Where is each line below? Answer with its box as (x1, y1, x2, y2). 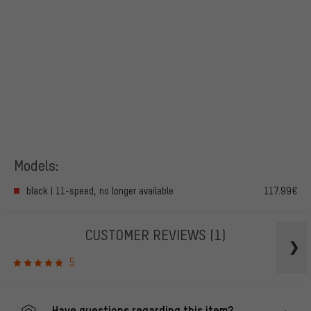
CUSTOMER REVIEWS (85, 225, 210, 244)
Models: (14, 155, 59, 174)
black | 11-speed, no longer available (26, 185, 174, 197)
